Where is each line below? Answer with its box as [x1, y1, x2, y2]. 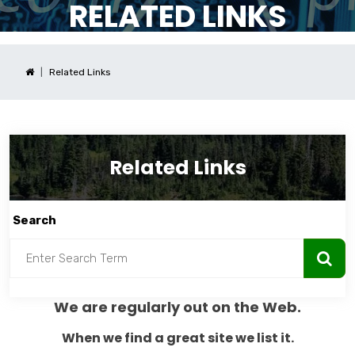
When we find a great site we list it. [61, 329, 294, 348]
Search [13, 213, 56, 228]
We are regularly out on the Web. [54, 297, 301, 318]
